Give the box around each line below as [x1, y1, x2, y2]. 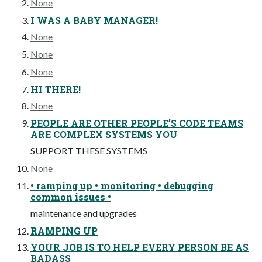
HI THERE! [30, 83, 81, 96]
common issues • [30, 191, 111, 204]
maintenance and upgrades [30, 208, 137, 219]
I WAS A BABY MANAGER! [30, 14, 158, 27]
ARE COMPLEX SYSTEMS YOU [30, 128, 178, 141]
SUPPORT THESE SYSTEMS [30, 145, 147, 157]
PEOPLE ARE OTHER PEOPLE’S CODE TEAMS [30, 117, 243, 130]
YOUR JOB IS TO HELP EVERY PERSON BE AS [30, 241, 249, 254]
